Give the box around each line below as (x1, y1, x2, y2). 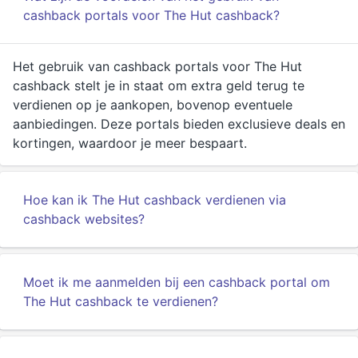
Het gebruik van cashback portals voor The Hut (13, 58, 302, 74)
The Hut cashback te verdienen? (23, 293, 218, 309)
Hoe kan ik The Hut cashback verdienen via (23, 192, 286, 208)
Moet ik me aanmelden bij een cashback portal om (23, 274, 330, 290)
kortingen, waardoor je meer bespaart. (13, 135, 247, 151)
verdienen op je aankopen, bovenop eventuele (13, 97, 292, 113)
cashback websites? (23, 211, 145, 227)
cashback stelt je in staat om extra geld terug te (13, 78, 304, 93)
